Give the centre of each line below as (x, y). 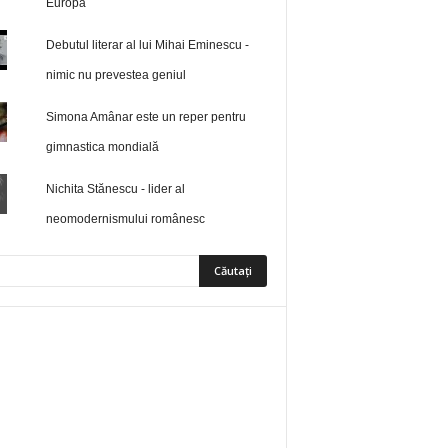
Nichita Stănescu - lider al (116, 189)
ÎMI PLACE (224, 375)
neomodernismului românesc (126, 219)
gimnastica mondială (103, 147)
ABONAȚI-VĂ (217, 438)
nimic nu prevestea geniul (116, 75)
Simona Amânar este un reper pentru (146, 117)
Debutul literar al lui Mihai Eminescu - (148, 45)
